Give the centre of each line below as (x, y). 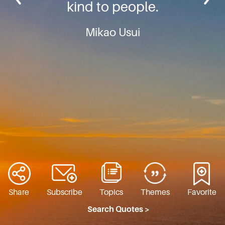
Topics (111, 193)
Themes (155, 193)
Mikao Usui (113, 33)
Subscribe (64, 193)
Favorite (202, 193)
